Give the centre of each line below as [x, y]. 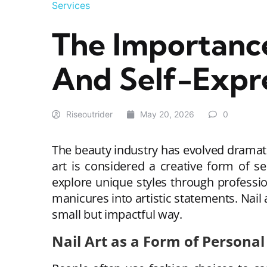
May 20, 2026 [167, 114]
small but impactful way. [117, 214]
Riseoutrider [89, 114]
